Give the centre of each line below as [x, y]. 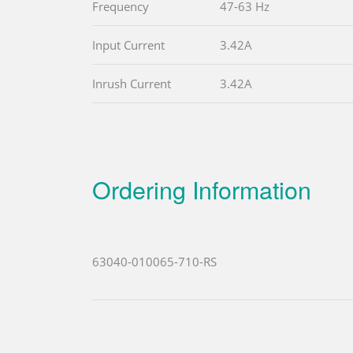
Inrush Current [132, 83]
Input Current [128, 45]
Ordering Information [202, 189]
